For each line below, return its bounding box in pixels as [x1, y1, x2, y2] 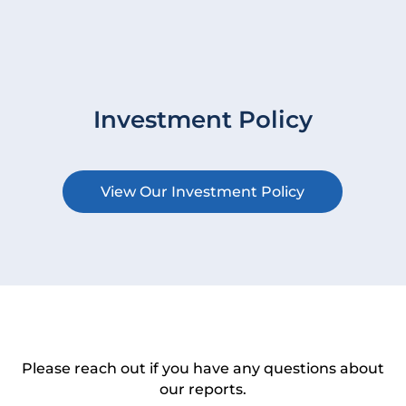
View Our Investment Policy [101, 182, 305, 200]
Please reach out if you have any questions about [22, 359, 384, 377]
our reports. [159, 380, 246, 398]
